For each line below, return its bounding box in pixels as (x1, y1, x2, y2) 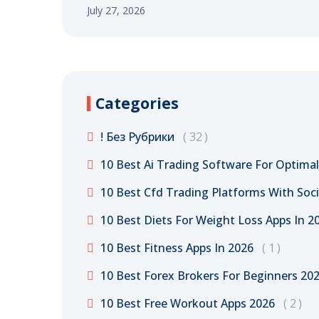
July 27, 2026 (86, 3, 145, 17)
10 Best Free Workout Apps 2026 (100, 295, 275, 311)
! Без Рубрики (100, 128, 174, 145)
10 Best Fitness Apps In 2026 (100, 239, 253, 256)
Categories (95, 93, 179, 113)
